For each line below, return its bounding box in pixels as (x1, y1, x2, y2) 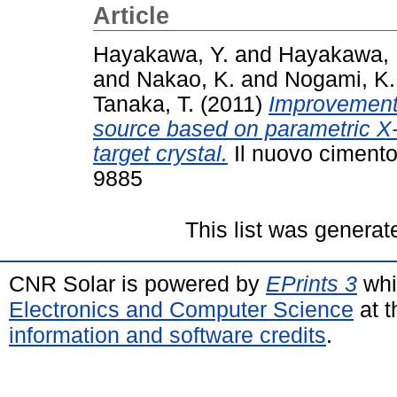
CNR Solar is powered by (9, 270, 266, 296)
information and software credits (9, 322, 326, 347)
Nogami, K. (284, 66, 395, 91)
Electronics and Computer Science (9, 296, 354, 322)
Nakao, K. (136, 66, 235, 91)
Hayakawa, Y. (93, 42, 229, 66)
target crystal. (93, 141, 228, 166)
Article (93, 3, 169, 29)
